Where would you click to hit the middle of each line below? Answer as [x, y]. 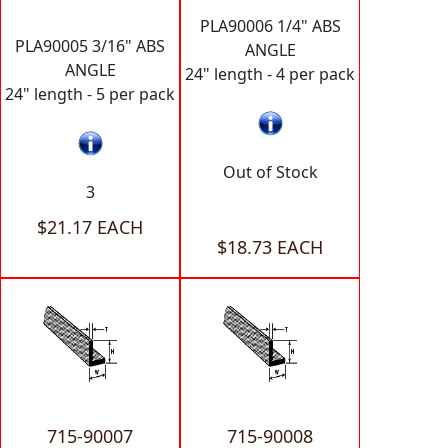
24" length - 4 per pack [270, 73]
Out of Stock [270, 171]
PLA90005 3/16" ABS [90, 45]
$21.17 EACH [90, 226]
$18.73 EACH [270, 246]
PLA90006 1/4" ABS [270, 25]
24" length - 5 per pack [90, 93]
